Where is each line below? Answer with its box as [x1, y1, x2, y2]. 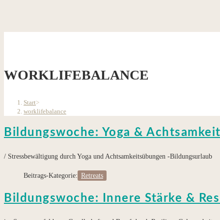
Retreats [81, 171, 103, 179]
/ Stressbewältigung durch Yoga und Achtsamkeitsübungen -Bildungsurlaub [4, 152, 212, 160]
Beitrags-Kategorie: [24, 171, 78, 179]
